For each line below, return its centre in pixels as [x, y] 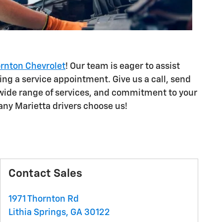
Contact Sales [45, 174]
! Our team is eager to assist [123, 67]
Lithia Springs [37, 213]
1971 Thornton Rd [44, 199]
